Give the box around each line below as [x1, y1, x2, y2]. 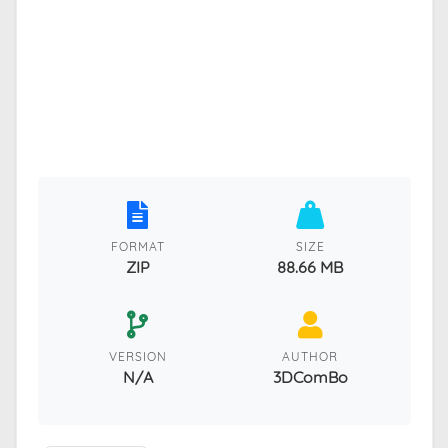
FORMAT [110, 238, 165, 254]
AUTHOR [282, 348, 339, 364]
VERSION [108, 348, 167, 364]
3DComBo [272, 366, 348, 387]
